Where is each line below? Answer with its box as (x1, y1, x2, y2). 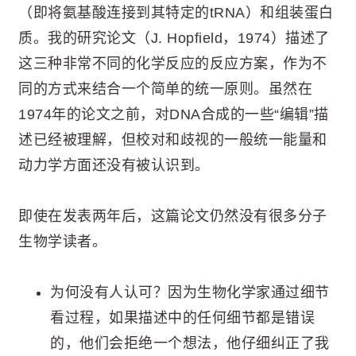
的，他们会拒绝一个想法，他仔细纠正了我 (50, 335, 330, 352)
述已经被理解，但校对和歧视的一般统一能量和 (18, 131, 327, 148)
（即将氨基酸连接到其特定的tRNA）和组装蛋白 (18, 4, 334, 21)
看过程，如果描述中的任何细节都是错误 (50, 310, 315, 327)
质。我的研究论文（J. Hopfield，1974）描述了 (18, 29, 330, 46)
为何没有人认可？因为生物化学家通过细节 (50, 284, 330, 301)
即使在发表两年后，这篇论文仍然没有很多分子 (18, 207, 327, 224)
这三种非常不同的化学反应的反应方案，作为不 (18, 55, 327, 72)
